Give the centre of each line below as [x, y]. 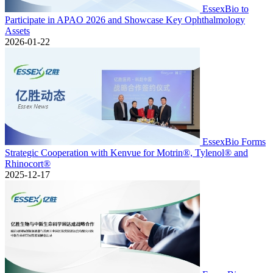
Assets [17, 31]
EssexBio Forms [234, 142]
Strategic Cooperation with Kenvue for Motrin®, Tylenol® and [126, 153]
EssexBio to [225, 9]
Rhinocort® [28, 164]
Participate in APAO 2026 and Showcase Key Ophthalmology [125, 20]
